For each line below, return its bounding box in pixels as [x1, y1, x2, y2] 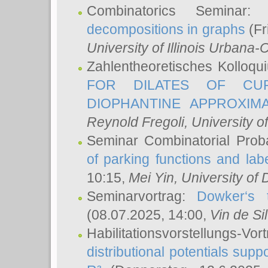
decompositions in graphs [87, 22, 245, 37]
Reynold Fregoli [87, 114, 184, 130]
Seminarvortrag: [87, 188, 197, 204]
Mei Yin [129, 170, 174, 185]
